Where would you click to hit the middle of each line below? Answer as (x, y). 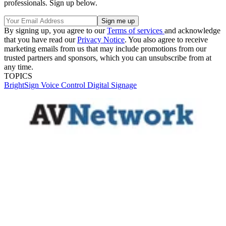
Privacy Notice (101, 40)
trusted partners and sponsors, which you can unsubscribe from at (108, 58)
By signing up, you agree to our (55, 31)
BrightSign (22, 85)
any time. (19, 67)
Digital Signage (112, 85)
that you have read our (41, 40)
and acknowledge (192, 31)
